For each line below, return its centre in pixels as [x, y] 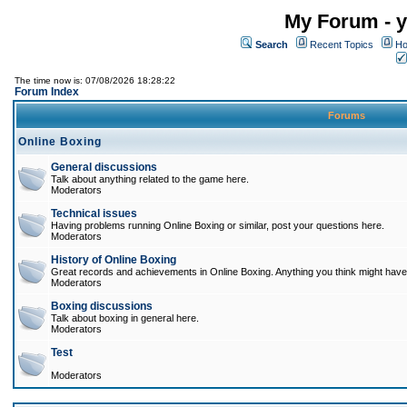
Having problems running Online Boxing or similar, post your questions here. [218, 225]
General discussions [104, 167]
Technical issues [94, 213]
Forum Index [47, 92]
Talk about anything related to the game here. [150, 179]
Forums [347, 115]
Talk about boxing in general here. [125, 318]
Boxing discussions [102, 306]
